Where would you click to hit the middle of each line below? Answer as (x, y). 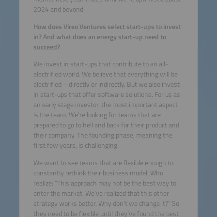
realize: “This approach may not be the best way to (105, 183)
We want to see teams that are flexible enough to (103, 163)
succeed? (46, 47)
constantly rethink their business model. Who (98, 173)
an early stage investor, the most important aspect (105, 105)
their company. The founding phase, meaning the (103, 135)
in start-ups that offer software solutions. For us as (107, 95)
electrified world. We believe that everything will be (105, 74)
